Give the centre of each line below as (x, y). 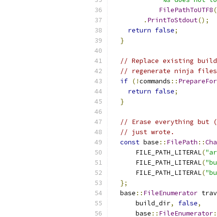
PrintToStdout (172, 20)
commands (155, 81)
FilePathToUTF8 (186, 10)
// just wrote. (147, 132)
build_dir (141, 203)
